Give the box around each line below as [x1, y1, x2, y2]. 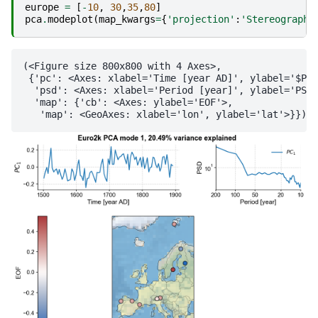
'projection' [167, 13, 235, 25]
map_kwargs [99, 13, 155, 25]
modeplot [48, 13, 93, 25]
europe [25, 1, 59, 13]
